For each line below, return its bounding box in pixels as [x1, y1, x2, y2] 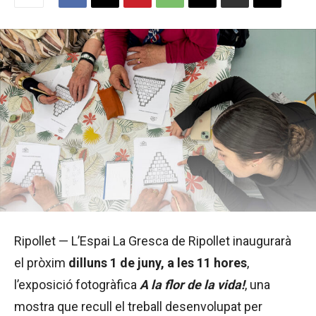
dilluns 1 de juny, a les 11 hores [68, 255, 247, 270]
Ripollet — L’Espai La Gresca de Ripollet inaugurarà [14, 233, 291, 248]
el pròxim [14, 255, 68, 270]
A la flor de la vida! [140, 276, 245, 292]
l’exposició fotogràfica [14, 276, 140, 292]
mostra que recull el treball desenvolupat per [14, 298, 262, 314]
